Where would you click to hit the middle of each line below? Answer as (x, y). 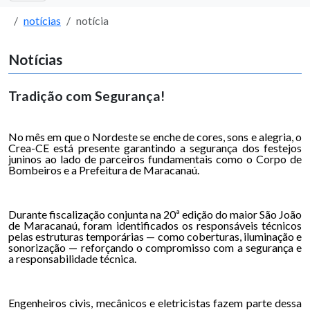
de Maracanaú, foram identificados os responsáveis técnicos (155, 225)
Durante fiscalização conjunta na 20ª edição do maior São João (155, 214)
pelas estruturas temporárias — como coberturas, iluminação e (155, 236)
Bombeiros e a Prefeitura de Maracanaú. (104, 170)
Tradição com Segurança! (86, 96)
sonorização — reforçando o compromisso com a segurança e (155, 247)
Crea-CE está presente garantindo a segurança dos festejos (155, 148)
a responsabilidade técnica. (72, 258)
